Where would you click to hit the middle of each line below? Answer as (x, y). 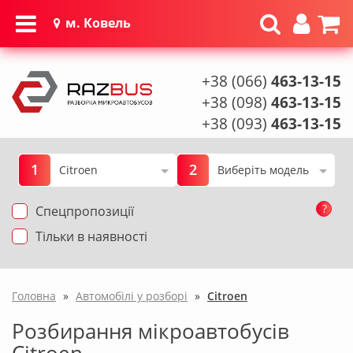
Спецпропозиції (85, 212)
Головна (34, 296)
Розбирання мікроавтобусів (150, 331)
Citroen (227, 296)
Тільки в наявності (91, 237)
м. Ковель (98, 22)
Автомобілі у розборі (132, 296)
